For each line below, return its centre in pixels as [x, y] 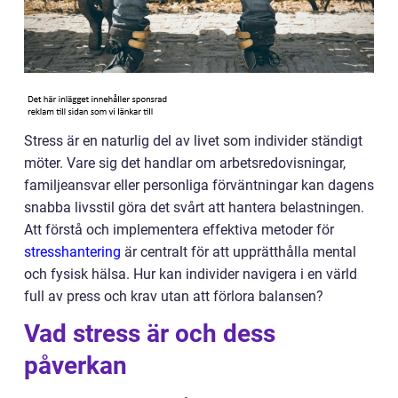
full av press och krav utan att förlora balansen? [174, 296]
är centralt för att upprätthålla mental [239, 252]
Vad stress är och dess [150, 334]
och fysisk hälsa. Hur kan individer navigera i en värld [191, 274]
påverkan [76, 366]
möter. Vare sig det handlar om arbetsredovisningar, [185, 163]
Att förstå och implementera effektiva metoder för [179, 230]
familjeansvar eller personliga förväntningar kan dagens [199, 185]
